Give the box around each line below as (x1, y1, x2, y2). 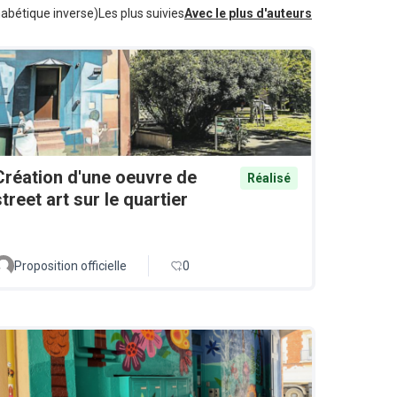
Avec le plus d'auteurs (184, 6, 312, 20)
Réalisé (247, 171, 291, 186)
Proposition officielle (14, 259, 127, 274)
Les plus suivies (98, 6, 184, 20)
